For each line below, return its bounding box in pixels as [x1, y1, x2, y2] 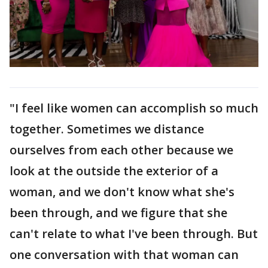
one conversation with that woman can [10, 246, 239, 263]
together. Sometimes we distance [10, 120, 204, 137]
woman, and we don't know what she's [10, 183, 234, 200]
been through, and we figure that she [10, 204, 227, 221]
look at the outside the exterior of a [10, 162, 218, 179]
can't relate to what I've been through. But [10, 225, 258, 242]
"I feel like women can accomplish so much [10, 99, 258, 116]
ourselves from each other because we [10, 141, 233, 158]
